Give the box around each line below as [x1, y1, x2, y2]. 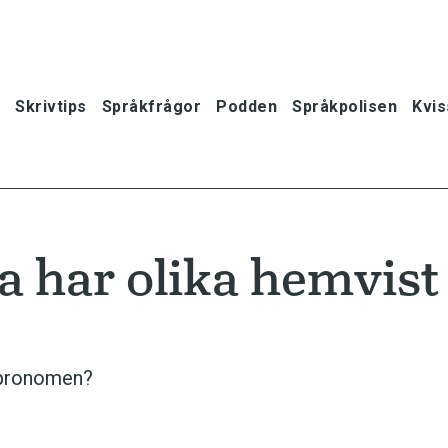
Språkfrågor [101, 96, 201, 116]
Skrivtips [15, 96, 87, 116]
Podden [216, 96, 277, 116]
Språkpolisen [292, 96, 397, 116]
